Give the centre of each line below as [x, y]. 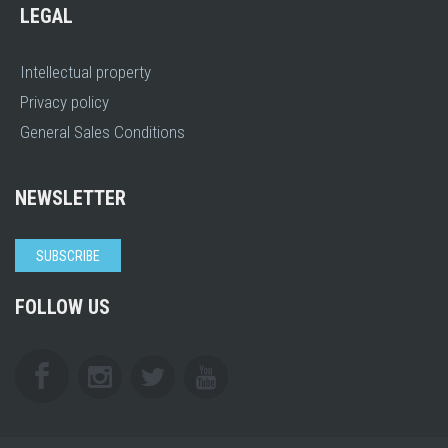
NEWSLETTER [70, 197]
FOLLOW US [62, 306]
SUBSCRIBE [68, 255]
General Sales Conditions [102, 131]
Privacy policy [64, 101]
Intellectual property [85, 71]
